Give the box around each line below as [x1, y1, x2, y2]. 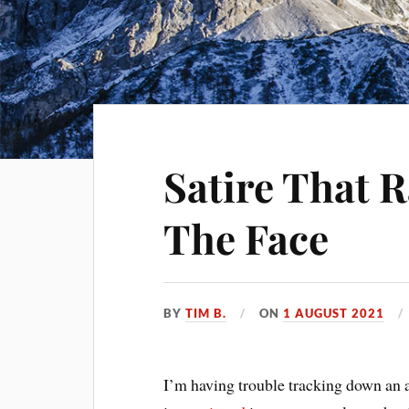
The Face [163, 211, 330, 265]
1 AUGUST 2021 [283, 306, 385, 320]
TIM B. [185, 306, 227, 320]
